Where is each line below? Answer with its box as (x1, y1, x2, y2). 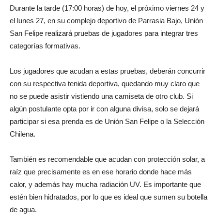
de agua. (10, 205, 37, 214)
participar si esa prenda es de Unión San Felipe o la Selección (10, 117, 204, 126)
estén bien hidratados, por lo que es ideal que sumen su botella (10, 193, 207, 201)
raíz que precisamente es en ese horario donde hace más (10, 168, 192, 176)
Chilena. (10, 130, 35, 139)
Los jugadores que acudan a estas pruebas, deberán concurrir (10, 67, 205, 76)
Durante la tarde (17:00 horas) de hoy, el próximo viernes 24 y (10, 4, 204, 13)
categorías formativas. (10, 42, 80, 50)
